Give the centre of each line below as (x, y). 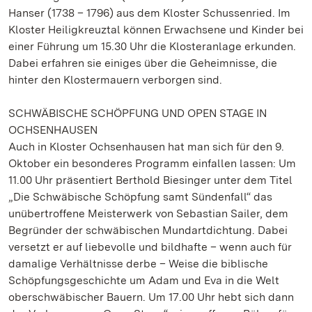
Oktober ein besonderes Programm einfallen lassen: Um (152, 163)
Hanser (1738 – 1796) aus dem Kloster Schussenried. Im (149, 13)
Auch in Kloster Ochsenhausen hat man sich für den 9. (146, 147)
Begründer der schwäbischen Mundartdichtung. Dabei (148, 230)
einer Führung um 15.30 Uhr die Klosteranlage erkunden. (152, 46)
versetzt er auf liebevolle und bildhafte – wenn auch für (150, 247)
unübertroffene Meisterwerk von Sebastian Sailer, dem (148, 213)
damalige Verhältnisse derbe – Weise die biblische (138, 264)
